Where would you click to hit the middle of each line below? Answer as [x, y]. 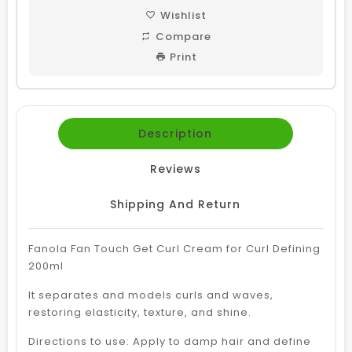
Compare [183, 36]
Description [175, 133]
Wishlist [183, 15]
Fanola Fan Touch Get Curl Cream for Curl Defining [174, 248]
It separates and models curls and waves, [151, 295]
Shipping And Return [175, 204]
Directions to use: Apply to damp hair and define [170, 341]
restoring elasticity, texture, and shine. [141, 312]
